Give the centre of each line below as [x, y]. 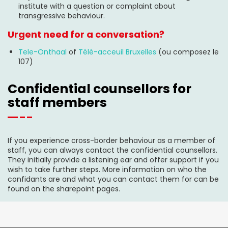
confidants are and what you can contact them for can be [113, 179]
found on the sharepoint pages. [64, 189]
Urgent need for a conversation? [86, 34]
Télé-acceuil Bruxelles [117, 52]
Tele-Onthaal [42, 52]
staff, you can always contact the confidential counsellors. [112, 150]
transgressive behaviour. [62, 16]
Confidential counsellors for [99, 89]
